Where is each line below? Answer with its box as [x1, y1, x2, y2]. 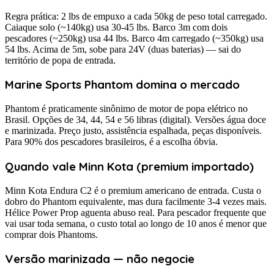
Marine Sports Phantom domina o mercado [5, 77, 240, 92]
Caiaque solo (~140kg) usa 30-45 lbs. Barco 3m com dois [5, 21, 228, 32]
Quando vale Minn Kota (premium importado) [5, 158, 254, 174]
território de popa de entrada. [5, 54, 116, 65]
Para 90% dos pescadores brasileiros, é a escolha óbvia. [5, 136, 218, 147]
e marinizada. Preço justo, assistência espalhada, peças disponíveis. [5, 125, 262, 136]
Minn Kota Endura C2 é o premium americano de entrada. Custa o [5, 185, 261, 196]
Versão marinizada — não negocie [5, 251, 194, 267]
